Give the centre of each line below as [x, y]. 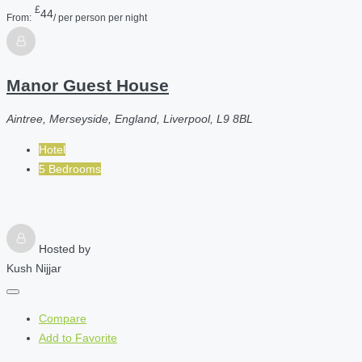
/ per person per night [100, 17]
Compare [63, 319]
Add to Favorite [78, 338]
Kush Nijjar [34, 269]
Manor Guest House [88, 85]
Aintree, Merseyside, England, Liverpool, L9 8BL [130, 119]
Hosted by [65, 249]
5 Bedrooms [70, 169]
